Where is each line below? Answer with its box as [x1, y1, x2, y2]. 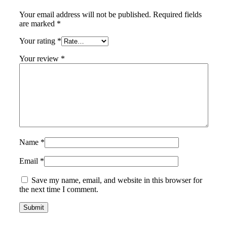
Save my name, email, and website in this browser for [31, 176, 202, 185]
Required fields [153, 10, 202, 19]
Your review [19, 54, 61, 63]
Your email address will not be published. [19, 10, 151, 19]
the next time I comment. [19, 185, 98, 194]
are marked [19, 19, 57, 28]
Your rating [19, 36, 57, 46]
